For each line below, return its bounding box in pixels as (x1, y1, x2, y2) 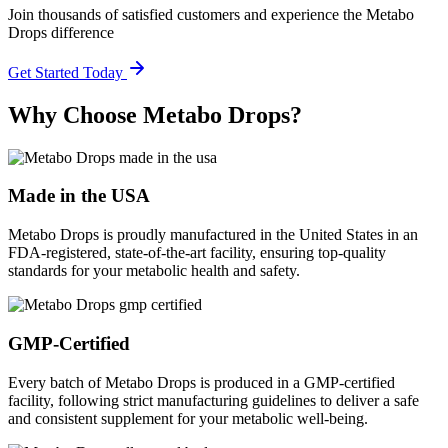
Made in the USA (8, 185, 150, 207)
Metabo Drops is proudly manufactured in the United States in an (8, 226, 418, 244)
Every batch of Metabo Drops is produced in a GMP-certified (8, 373, 395, 391)
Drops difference (8, 23, 114, 41)
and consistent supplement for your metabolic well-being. (8, 409, 368, 427)
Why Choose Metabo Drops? (8, 101, 302, 128)
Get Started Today (8, 63, 123, 81)
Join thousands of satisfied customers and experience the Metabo (8, 5, 414, 23)
